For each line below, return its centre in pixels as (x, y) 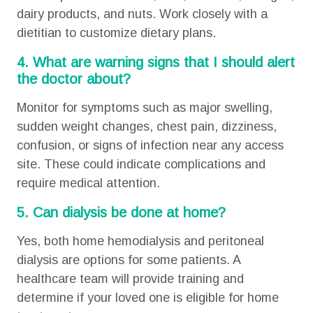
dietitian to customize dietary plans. (116, 33)
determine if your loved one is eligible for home (147, 298)
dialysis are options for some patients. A (128, 260)
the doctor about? (75, 79)
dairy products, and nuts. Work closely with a (142, 14)
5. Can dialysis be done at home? (123, 212)
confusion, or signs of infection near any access (150, 145)
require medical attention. (88, 183)
